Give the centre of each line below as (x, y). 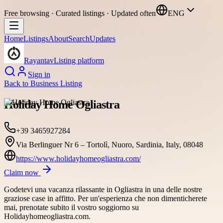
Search (79, 39)
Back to (17, 83)
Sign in (39, 74)
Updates (103, 39)
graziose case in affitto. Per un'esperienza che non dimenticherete (106, 198)
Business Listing (56, 83)
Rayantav (39, 60)
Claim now (22, 172)
